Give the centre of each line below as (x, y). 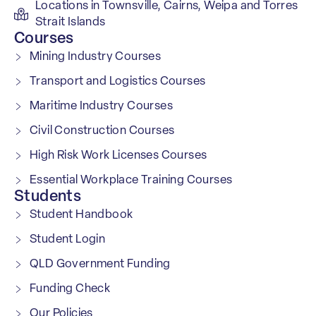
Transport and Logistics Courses (118, 82)
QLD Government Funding (100, 265)
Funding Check (70, 289)
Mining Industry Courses (96, 57)
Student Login (68, 240)
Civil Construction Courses (102, 131)
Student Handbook (81, 215)
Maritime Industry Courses (101, 107)
